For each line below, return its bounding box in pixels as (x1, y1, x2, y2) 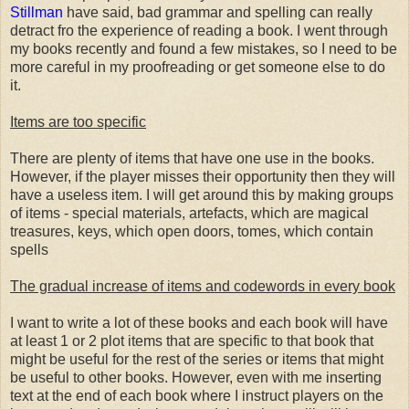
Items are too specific (10, 113, 146, 130)
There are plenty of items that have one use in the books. (10, 150, 374, 166)
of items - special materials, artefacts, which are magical (10, 204, 369, 221)
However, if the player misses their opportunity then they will (10, 168, 395, 184)
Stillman (10, 4, 63, 20)
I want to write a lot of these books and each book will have (10, 314, 388, 330)
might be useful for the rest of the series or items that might (10, 351, 383, 367)
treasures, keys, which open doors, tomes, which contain (10, 223, 373, 239)
